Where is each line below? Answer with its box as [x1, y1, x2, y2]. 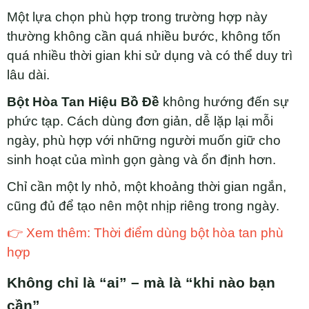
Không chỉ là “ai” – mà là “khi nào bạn [7, 275, 275, 292]
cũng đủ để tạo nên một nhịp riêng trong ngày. [7, 199, 279, 214]
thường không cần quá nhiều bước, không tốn [7, 29, 281, 44]
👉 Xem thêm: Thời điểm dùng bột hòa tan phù [7, 226, 283, 241]
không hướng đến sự [159, 94, 289, 110]
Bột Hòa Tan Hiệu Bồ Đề [7, 94, 159, 110]
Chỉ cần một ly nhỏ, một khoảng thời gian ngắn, [7, 179, 286, 195]
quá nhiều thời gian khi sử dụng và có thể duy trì [7, 48, 292, 63]
